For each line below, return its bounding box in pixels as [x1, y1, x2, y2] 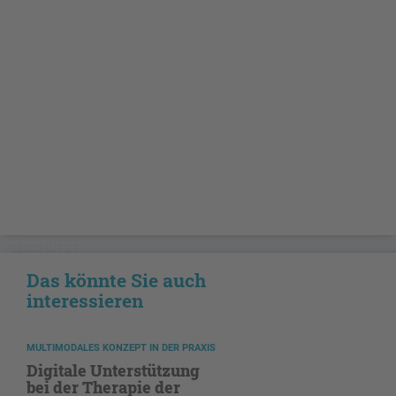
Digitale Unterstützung [27, 359, 200, 381]
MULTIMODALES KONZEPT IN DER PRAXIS [27, 341, 216, 354]
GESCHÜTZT [9, 240, 80, 255]
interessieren [27, 287, 143, 313]
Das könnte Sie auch [27, 267, 206, 293]
